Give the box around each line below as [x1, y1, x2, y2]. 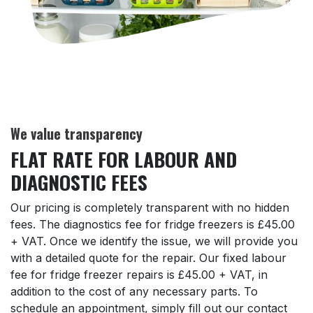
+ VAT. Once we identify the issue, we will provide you [10, 233, 298, 248]
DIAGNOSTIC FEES [10, 167, 147, 196]
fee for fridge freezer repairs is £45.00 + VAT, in [10, 267, 268, 282]
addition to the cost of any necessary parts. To [10, 284, 258, 298]
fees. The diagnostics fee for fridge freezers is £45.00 [10, 217, 295, 231]
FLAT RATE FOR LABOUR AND [10, 144, 237, 173]
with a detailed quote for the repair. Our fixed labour [10, 250, 286, 265]
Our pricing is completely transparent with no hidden [10, 200, 289, 214]
